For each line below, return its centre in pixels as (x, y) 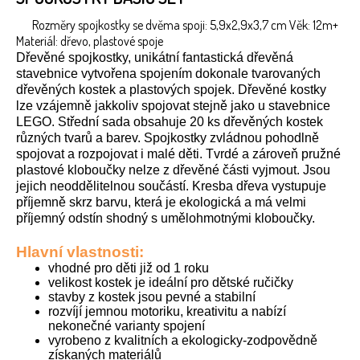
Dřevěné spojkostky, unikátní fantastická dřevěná (155, 58)
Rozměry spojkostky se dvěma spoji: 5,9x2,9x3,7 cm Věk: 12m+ (185, 25)
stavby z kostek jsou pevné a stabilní (152, 297)
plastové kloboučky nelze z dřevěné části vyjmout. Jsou (173, 170)
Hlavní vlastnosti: (80, 252)
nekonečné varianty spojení (127, 326)
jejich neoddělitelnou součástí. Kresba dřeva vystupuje (171, 186)
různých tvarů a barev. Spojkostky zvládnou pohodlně (168, 138)
